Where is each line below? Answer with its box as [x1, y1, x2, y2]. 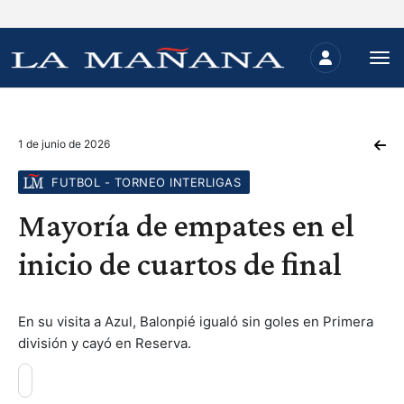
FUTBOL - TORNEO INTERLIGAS [51, 175, 241, 189]
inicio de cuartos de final [18, 246, 342, 282]
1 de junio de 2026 [18, 137, 110, 151]
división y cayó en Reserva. [18, 335, 191, 352]
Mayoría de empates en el [18, 207, 354, 243]
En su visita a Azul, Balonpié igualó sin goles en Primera [18, 313, 373, 330]
